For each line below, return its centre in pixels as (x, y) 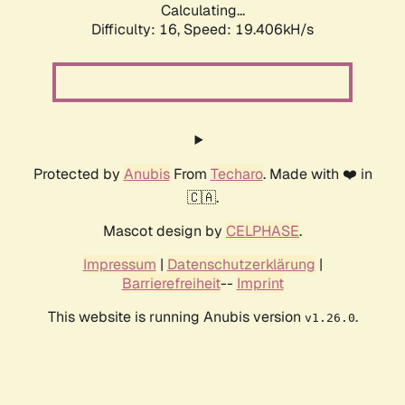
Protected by (78, 174)
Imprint (260, 284)
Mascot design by (165, 231)
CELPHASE (263, 231)
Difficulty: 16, (137, 30)
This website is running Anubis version (176, 317)
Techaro (236, 174)
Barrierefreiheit (171, 284)
